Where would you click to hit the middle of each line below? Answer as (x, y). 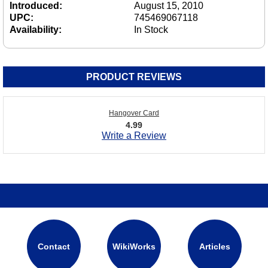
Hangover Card (134, 113)
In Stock (151, 29)
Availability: (36, 29)
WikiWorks (134, 246)
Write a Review (134, 135)
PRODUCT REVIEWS (134, 77)
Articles (214, 246)
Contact (54, 246)
